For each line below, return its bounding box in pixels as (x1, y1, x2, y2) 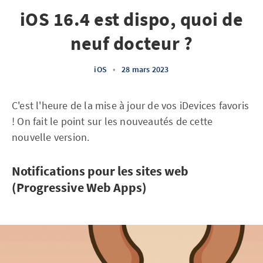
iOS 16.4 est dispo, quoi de (19, 8, 244, 31)
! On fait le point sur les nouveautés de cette (12, 114, 213, 128)
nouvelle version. (12, 130, 90, 144)
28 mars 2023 (122, 64, 169, 75)
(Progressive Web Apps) (12, 179, 147, 195)
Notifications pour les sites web (12, 163, 188, 179)
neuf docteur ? (70, 32, 193, 55)
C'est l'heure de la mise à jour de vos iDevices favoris (12, 99, 249, 112)
